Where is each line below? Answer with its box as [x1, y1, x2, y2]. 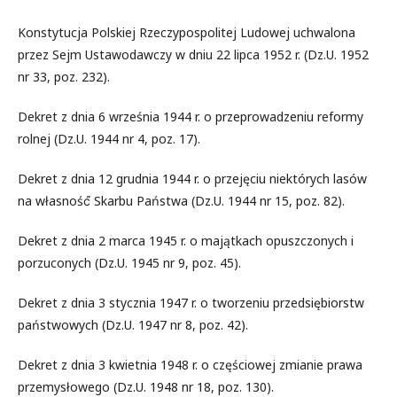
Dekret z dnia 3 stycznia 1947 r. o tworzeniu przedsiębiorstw [18, 293, 364, 311]
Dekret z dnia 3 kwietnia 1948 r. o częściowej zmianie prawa [18, 355, 362, 373]
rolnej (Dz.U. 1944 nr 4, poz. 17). [18, 129, 200, 147]
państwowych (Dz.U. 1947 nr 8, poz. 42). [18, 315, 248, 333]
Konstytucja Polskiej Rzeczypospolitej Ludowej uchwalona [18, 23, 355, 41]
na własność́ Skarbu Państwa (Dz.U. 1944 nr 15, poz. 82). [18, 191, 345, 209]
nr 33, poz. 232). [18, 67, 110, 85]
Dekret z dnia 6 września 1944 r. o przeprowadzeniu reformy [18, 107, 363, 125]
